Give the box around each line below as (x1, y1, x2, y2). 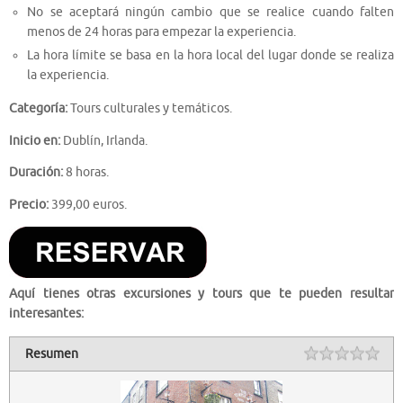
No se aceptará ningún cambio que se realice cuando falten (27, 4, 394, 20)
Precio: (9, 196, 49, 212)
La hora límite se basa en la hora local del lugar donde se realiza (27, 47, 394, 63)
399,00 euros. (49, 196, 127, 212)
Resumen (25, 345, 79, 362)
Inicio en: (9, 132, 60, 148)
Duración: (9, 165, 63, 181)
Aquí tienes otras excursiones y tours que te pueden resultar (9, 286, 394, 302)
